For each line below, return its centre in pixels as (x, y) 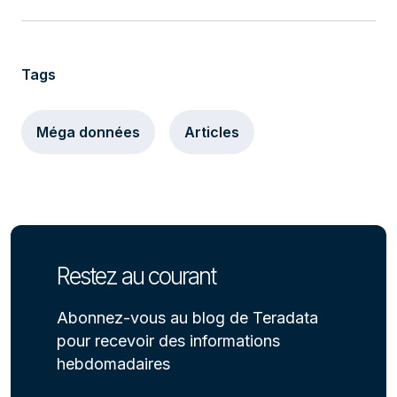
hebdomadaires (113, 364)
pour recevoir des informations (168, 341)
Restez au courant (136, 276)
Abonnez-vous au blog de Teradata (187, 318)
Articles (212, 132)
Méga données (88, 132)
